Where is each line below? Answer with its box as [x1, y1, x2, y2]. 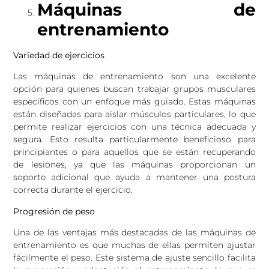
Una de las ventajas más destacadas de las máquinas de [13, 227, 256, 238]
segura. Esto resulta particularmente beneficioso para [13, 134, 256, 145]
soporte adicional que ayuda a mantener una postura [13, 172, 256, 183]
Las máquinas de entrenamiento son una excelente [13, 71, 256, 82]
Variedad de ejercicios [13, 49, 105, 61]
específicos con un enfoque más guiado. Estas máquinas [13, 96, 256, 107]
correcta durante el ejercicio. [13, 184, 133, 196]
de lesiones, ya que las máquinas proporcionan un [13, 159, 256, 171]
